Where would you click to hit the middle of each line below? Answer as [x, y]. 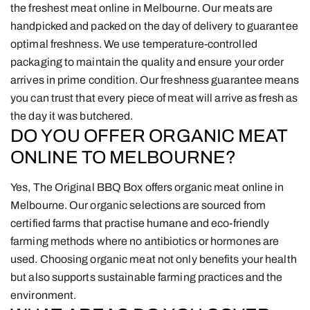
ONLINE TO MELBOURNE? [123, 157]
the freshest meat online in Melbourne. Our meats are [142, 8]
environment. [44, 295]
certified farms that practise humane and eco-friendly [140, 223]
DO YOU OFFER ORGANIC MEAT [149, 135]
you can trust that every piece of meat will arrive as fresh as [154, 98]
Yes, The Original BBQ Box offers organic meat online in [147, 187]
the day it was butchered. [72, 116]
